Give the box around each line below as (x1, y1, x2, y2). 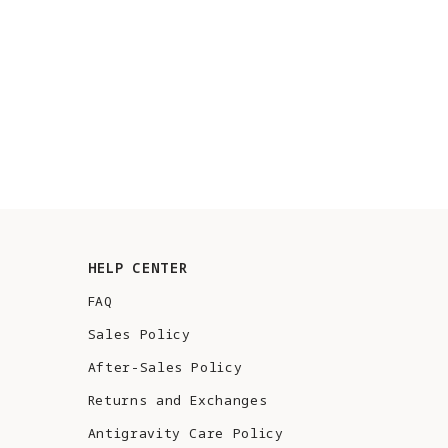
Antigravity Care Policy (87, 424, 284, 443)
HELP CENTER (87, 258, 188, 278)
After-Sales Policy (87, 358, 243, 377)
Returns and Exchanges (87, 391, 268, 410)
